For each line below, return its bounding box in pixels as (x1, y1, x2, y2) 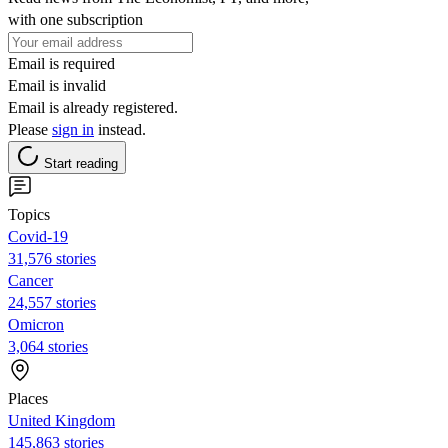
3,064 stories (8, 337, 88, 355)
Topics (8, 205, 50, 223)
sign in (52, 120, 94, 138)
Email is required (8, 54, 115, 72)
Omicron (8, 315, 64, 333)
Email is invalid (8, 76, 106, 94)
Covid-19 (8, 227, 68, 245)
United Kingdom (8, 411, 115, 429)
